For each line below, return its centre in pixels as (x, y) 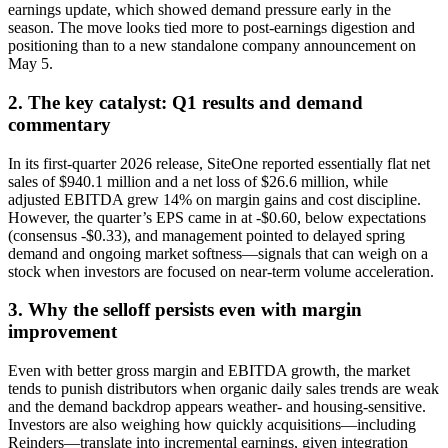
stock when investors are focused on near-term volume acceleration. (221, 271)
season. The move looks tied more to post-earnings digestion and (211, 28)
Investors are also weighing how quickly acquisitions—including (212, 425)
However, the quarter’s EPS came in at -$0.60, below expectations (217, 217)
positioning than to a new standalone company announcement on (212, 46)
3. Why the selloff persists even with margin (185, 310)
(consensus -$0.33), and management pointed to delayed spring (206, 235)
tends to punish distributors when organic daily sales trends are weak (223, 389)
